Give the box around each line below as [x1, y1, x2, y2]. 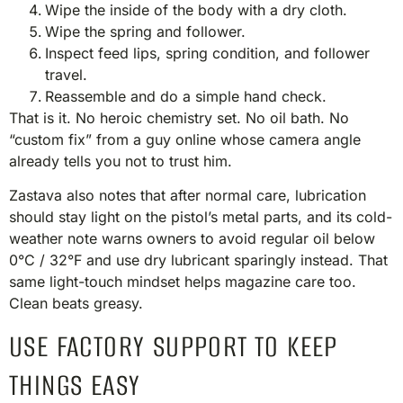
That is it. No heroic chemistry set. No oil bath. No [9, 108, 349, 127]
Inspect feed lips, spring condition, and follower [45, 43, 370, 62]
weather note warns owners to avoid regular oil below [9, 229, 375, 248]
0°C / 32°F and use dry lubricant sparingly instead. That [9, 251, 388, 270]
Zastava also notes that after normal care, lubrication [9, 186, 366, 205]
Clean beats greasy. [9, 294, 152, 313]
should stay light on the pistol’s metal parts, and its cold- [9, 208, 392, 227]
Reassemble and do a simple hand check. [45, 86, 327, 105]
